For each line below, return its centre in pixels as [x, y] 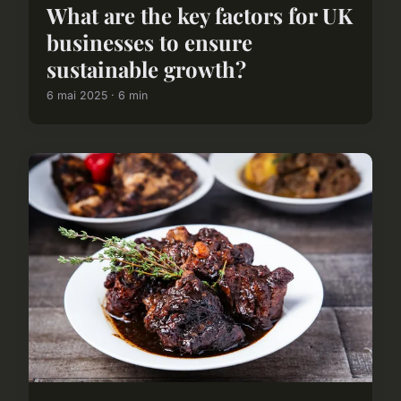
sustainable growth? [146, 68]
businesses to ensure [149, 42]
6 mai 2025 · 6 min [97, 95]
